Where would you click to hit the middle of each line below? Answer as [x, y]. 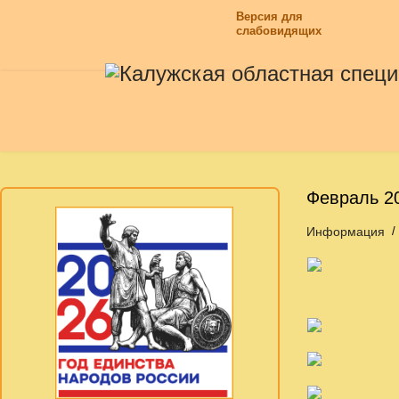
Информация [345, 232]
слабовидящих [279, 31]
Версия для [269, 16]
